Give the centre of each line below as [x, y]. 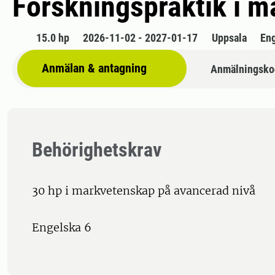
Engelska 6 [62, 228]
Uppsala [229, 38]
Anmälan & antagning [94, 68]
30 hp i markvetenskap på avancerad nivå [144, 191]
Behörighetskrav [97, 150]
